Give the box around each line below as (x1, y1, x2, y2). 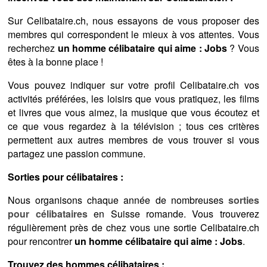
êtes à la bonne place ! (8, 55, 104, 69)
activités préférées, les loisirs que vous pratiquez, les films (8, 92, 259, 106)
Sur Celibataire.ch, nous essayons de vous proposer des (8, 14, 259, 28)
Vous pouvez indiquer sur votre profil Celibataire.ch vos (8, 78, 259, 92)
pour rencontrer (8, 234, 75, 249)
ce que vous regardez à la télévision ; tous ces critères (8, 119, 259, 133)
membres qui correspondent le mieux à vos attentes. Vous (8, 27, 259, 42)
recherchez (8, 41, 58, 55)
